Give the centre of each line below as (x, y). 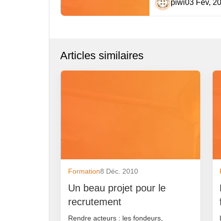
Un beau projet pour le (117, 188)
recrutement (94, 202)
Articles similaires (102, 56)
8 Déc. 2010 (119, 171)
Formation (84, 171)
